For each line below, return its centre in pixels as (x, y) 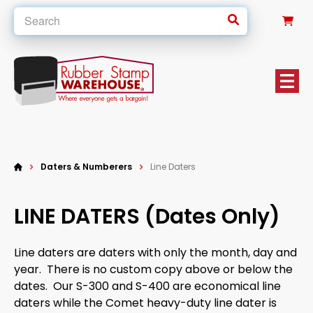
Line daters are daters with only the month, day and (155, 253)
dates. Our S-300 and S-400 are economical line (147, 286)
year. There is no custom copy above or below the (153, 269)
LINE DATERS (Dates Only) (147, 217)
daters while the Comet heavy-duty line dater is (145, 303)
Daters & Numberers (86, 167)
